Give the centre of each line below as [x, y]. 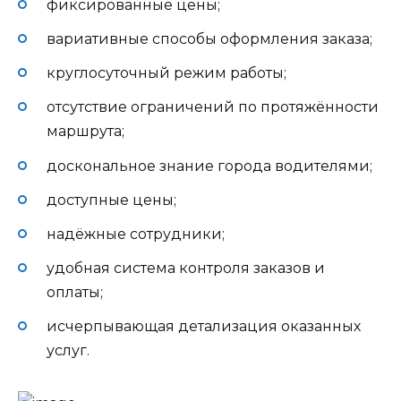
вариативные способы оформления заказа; [209, 39]
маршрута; [85, 132]
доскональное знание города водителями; [209, 166]
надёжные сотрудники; [136, 234]
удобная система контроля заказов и [186, 269]
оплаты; [75, 293]
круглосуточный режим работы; [166, 73]
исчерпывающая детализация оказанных [204, 327]
